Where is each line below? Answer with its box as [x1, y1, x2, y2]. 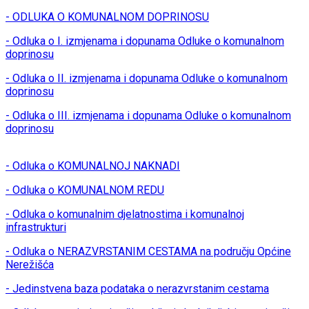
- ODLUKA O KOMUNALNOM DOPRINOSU [6, 10, 209, 24]
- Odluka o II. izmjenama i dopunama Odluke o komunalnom [6, 72, 288, 86]
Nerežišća [6, 258, 54, 272]
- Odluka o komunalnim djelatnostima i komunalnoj [6, 208, 244, 221]
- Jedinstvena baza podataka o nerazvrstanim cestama [6, 282, 269, 296]
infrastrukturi [6, 221, 66, 235]
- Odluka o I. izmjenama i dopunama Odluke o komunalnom [6, 34, 284, 48]
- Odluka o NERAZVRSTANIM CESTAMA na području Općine [6, 245, 291, 259]
